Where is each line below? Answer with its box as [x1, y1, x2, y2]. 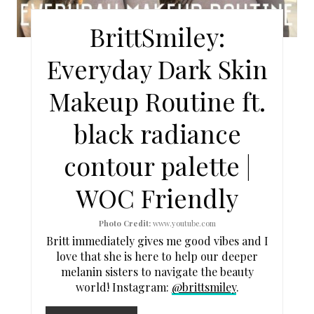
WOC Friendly [76, 181, 238, 215]
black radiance [73, 116, 241, 151]
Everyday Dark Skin [46, 52, 268, 86]
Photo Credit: [98, 218, 151, 229]
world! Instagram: [75, 280, 172, 295]
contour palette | [63, 149, 251, 183]
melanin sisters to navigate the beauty [60, 264, 254, 280]
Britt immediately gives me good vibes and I [46, 233, 268, 249]
